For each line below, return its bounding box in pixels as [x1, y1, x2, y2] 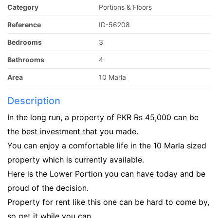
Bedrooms [7, 38, 42, 47]
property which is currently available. [7, 155, 144, 165]
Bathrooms [7, 55, 44, 64]
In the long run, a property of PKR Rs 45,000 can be [7, 112, 199, 123]
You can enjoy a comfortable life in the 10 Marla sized [7, 141, 206, 151]
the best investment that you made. [7, 127, 138, 137]
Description [7, 95, 60, 107]
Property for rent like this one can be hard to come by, [7, 197, 209, 207]
